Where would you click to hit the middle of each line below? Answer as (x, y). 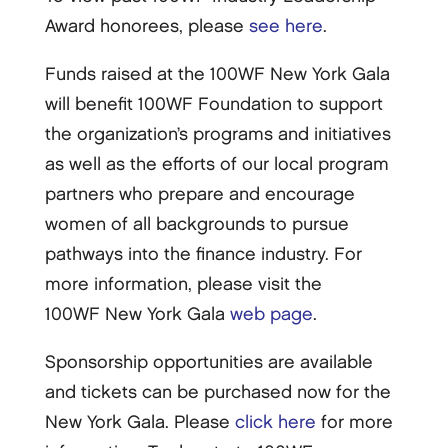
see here (285, 27)
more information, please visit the (183, 285)
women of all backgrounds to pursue (196, 225)
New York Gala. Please (139, 423)
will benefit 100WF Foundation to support (213, 105)
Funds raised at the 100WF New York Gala (217, 75)
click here (275, 423)
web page (271, 315)
